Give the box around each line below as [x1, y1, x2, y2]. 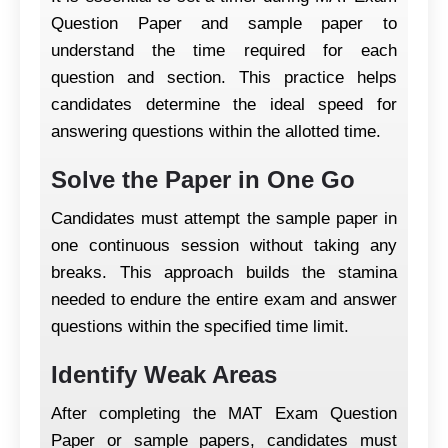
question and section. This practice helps [51, 67, 397, 87]
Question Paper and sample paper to [51, 13, 397, 33]
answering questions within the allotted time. [51, 121, 381, 141]
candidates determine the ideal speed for [51, 94, 397, 114]
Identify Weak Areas [51, 360, 277, 388]
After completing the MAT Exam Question [51, 403, 397, 423]
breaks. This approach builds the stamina [51, 262, 397, 282]
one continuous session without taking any [51, 235, 397, 255]
